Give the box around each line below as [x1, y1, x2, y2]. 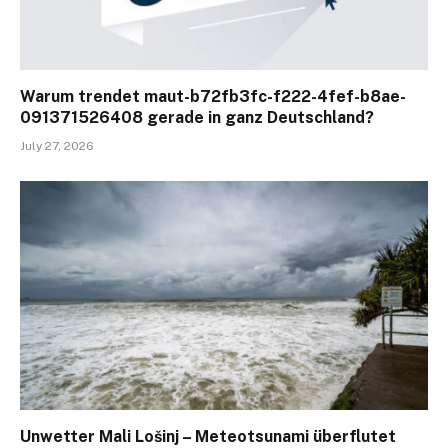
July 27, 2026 [20, 138, 94, 153]
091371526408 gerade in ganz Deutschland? [20, 107, 374, 127]
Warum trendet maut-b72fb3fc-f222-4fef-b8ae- [20, 86, 406, 106]
